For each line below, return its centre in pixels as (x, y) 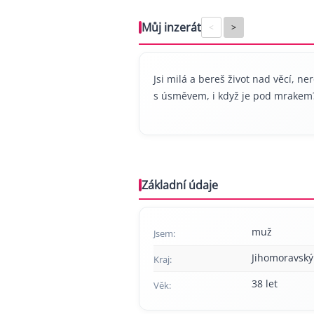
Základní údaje (180, 185)
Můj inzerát (171, 27)
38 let (265, 284)
